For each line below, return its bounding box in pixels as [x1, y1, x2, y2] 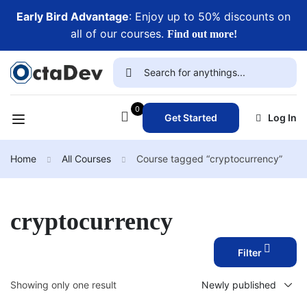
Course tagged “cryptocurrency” [136, 153, 282, 164]
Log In [267, 112, 297, 123]
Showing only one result [10, 279, 116, 291]
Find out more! [167, 28, 237, 40]
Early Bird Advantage [16, 10, 129, 23]
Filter [238, 246, 262, 258]
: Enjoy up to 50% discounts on [129, 10, 291, 23]
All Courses [62, 153, 111, 164]
